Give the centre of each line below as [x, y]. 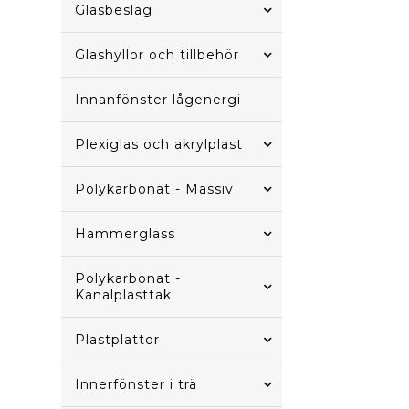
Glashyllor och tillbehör [157, 55]
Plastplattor [118, 340]
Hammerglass [126, 234]
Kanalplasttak [124, 295]
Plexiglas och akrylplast [159, 144]
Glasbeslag [114, 10]
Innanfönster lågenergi [158, 100]
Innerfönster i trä [136, 384]
